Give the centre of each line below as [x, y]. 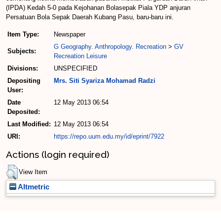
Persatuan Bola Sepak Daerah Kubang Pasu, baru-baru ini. [90, 17]
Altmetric [33, 187]
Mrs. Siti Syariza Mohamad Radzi [105, 81]
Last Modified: [29, 124]
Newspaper [70, 35]
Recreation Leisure [80, 56]
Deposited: [24, 112]
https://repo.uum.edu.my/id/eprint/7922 [109, 137]
